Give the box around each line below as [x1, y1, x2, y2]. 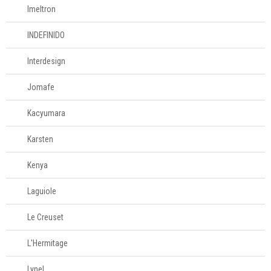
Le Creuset [27, 212, 64, 222]
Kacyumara [27, 108, 65, 118]
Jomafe [27, 82, 54, 92]
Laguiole [27, 186, 56, 196]
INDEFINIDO [27, 30, 65, 40]
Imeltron [27, 4, 56, 14]
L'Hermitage [27, 238, 68, 248]
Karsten [27, 134, 53, 144]
